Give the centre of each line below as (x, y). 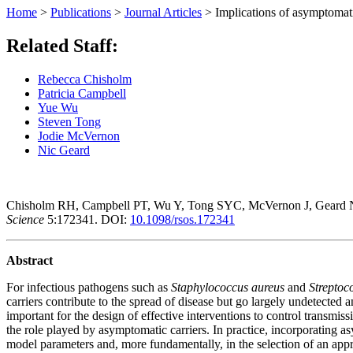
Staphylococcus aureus (228, 287)
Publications (81, 12)
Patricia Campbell (82, 93)
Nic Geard (64, 150)
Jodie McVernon (79, 136)
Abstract (30, 260)
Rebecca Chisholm (85, 79)
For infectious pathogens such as (89, 287)
